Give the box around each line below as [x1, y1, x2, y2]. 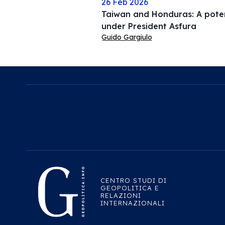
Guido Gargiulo [101, 33, 152, 42]
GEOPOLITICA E [100, 183, 160, 192]
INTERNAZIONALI [100, 198, 165, 207]
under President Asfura [101, 21, 196, 31]
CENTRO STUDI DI [100, 176, 167, 184]
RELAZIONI [100, 191, 142, 199]
